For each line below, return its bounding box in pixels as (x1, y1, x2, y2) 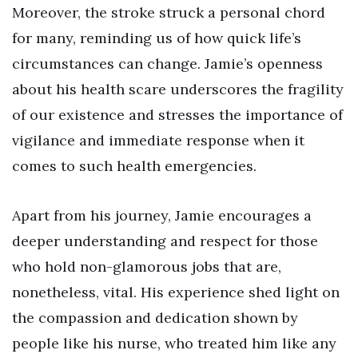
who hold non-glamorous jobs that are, (12, 257, 281, 276)
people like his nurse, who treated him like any (12, 333, 336, 352)
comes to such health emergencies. (12, 157, 257, 176)
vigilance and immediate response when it (12, 131, 304, 150)
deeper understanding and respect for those (12, 231, 318, 250)
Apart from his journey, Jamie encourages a (12, 205, 312, 225)
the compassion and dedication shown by (12, 308, 298, 327)
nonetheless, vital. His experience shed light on (12, 282, 340, 301)
